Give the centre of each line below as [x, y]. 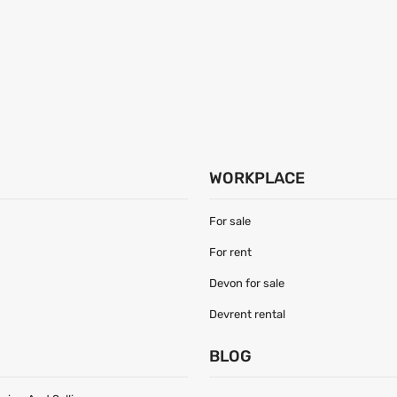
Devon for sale [246, 283]
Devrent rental [247, 314]
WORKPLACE [257, 179]
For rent [230, 252]
